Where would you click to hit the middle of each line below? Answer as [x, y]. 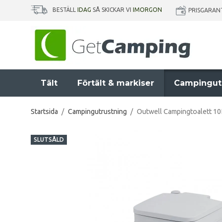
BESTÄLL [65, 10]
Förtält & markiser [116, 83]
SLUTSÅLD [49, 139]
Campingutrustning [97, 111]
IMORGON [147, 10]
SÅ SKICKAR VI [112, 10]
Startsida [44, 111]
